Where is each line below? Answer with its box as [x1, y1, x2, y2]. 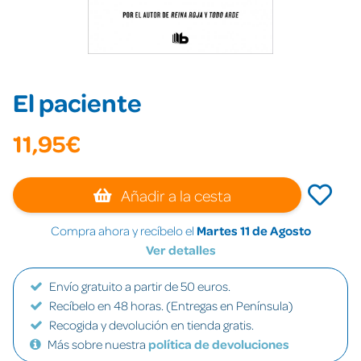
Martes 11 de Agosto [196, 222, 311, 239]
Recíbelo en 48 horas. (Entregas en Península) [49, 297, 293, 313]
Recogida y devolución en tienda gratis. [49, 317, 254, 333]
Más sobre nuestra [48, 336, 148, 352]
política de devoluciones [148, 336, 289, 352]
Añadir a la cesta [118, 185, 232, 205]
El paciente [13, 85, 142, 118]
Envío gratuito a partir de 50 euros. [49, 278, 230, 294]
